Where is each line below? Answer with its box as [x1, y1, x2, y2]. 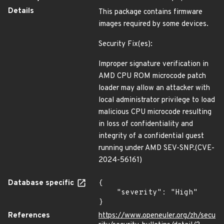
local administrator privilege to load [98, 95, 215, 105]
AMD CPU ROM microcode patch [98, 71, 206, 81]
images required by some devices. [98, 19, 208, 29]
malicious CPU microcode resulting [98, 107, 211, 117]
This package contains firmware [98, 7, 202, 17]
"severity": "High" [98, 188, 116, 197]
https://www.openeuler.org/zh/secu [98, 211, 215, 220]
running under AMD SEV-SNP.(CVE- [98, 143, 214, 153]
